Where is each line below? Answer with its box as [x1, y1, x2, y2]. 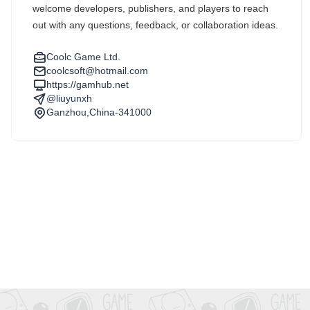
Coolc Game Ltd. [46, 51, 120, 62]
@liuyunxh [46, 93, 92, 104]
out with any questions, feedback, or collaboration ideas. [33, 19, 278, 30]
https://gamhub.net [46, 79, 129, 90]
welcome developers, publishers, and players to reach [33, 3, 268, 14]
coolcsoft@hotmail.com [46, 65, 148, 76]
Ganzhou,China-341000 [46, 107, 152, 118]
